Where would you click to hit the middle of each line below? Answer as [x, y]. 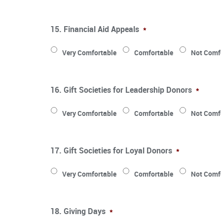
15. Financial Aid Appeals [95, 29]
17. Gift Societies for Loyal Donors [111, 150]
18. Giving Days [78, 211]
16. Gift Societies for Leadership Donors [121, 90]
